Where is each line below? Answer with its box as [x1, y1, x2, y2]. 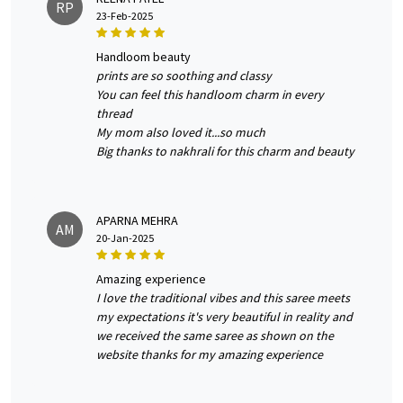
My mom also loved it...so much [96, 124, 265, 141]
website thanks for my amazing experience [96, 346, 323, 363]
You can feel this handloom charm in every [96, 86, 324, 103]
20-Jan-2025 [96, 231, 154, 246]
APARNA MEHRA [96, 212, 178, 229]
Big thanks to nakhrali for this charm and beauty [96, 143, 354, 160]
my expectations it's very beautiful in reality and [96, 309, 353, 326]
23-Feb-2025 [96, 9, 153, 23]
